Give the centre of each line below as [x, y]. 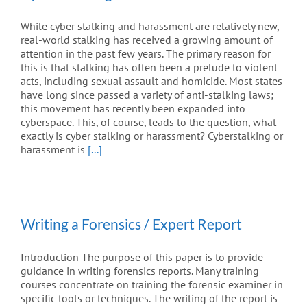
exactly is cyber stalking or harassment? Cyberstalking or [152, 136]
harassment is [54, 150]
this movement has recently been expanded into [133, 109]
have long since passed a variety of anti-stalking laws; [147, 95]
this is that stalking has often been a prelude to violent [149, 67]
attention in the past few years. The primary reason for [146, 54]
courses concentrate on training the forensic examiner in [152, 285]
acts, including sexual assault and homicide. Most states [151, 81]
